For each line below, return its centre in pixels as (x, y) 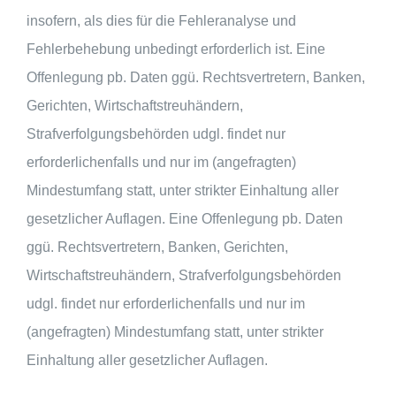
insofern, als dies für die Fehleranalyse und (161, 20)
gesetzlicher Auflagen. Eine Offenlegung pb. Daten (185, 218)
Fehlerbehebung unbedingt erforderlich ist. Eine (176, 49)
